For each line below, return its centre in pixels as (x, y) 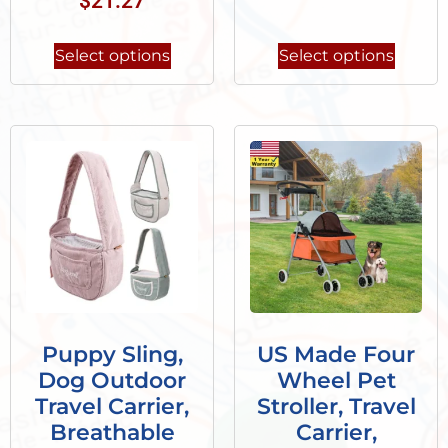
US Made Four (336, 353)
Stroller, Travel (336, 405)
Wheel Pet (336, 379)
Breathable (112, 431)
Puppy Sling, (112, 353)
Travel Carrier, (112, 405)
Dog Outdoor (112, 379)
